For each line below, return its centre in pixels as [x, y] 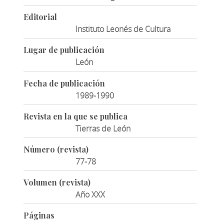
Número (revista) [56, 149]
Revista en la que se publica [75, 116]
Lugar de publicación [64, 50]
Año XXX [90, 195]
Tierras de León [103, 128]
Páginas [39, 215]
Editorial [40, 17]
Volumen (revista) [57, 182]
